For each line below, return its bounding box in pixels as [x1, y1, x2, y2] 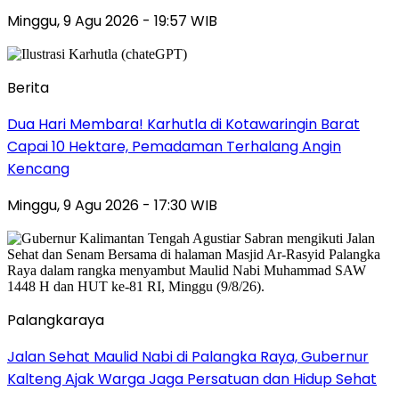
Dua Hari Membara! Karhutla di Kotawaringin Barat [7, 113, 360, 134]
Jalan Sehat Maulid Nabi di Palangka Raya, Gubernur [7, 346, 369, 367]
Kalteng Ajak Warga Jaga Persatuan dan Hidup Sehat [7, 368, 377, 389]
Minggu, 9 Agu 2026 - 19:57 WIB [7, 10, 217, 31]
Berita [7, 77, 49, 98]
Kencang [7, 158, 69, 179]
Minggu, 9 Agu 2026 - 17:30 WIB [7, 194, 217, 216]
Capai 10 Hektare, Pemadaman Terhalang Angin [7, 135, 341, 157]
